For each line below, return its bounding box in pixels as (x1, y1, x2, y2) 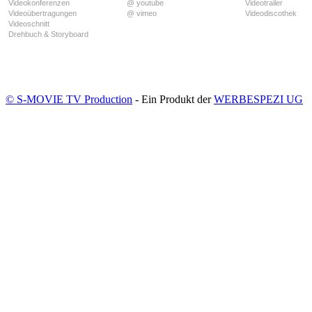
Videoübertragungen (8, 9, 77, 18)
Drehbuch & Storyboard (8, 30, 88, 39)
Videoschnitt (8, 19, 49, 29)
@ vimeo (127, 9, 157, 18)
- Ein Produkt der (132, 93, 214, 105)
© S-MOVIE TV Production (6, 93, 132, 105)
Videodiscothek (245, 9, 297, 18)
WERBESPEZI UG (214, 93, 303, 105)
